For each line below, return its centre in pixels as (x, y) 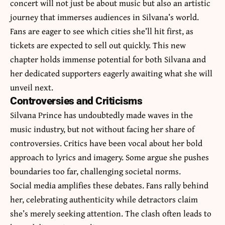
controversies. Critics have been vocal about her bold (106, 143)
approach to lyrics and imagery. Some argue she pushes (109, 157)
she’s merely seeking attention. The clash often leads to (111, 213)
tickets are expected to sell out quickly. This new (98, 45)
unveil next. (32, 87)
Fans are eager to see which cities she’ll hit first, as (102, 31)
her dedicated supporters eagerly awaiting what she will (111, 73)
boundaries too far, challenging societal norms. (95, 171)
